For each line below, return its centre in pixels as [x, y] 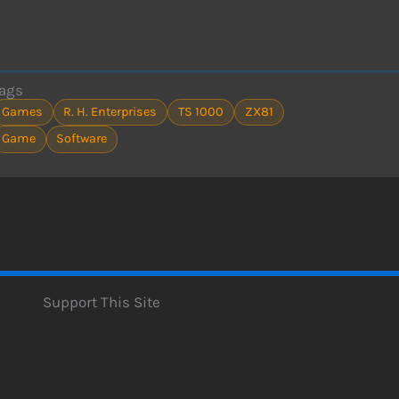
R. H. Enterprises [110, 111]
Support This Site [102, 302]
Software [82, 139]
